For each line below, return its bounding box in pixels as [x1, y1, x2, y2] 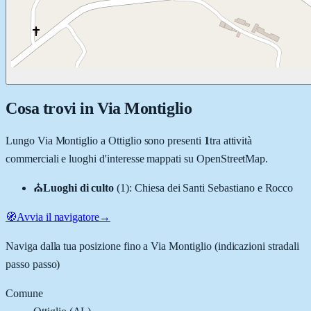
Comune [6, 287, 43, 299]
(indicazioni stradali [211, 239, 299, 252]
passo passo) [6, 258, 60, 270]
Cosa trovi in [6, 99, 97, 117]
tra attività [209, 134, 253, 146]
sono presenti [141, 134, 201, 146]
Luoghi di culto [42, 181, 115, 194]
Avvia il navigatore [16, 210, 100, 223]
